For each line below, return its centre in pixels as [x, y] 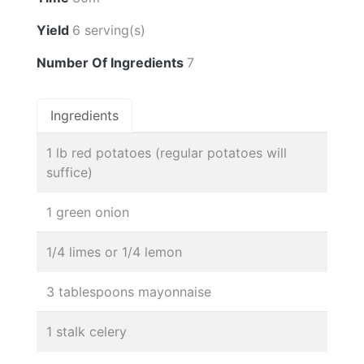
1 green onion [88, 212]
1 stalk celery [87, 331]
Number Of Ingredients [112, 63]
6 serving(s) [109, 30]
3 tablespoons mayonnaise [129, 292]
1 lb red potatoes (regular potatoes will [167, 153]
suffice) [69, 172]
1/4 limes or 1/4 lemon [114, 252]
